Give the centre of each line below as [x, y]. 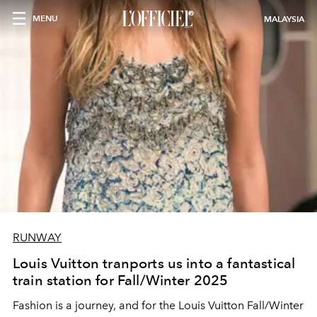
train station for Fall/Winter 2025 [121, 280]
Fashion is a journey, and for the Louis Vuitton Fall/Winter [158, 305]
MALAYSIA [284, 19]
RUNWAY [37, 237]
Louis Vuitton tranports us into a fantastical [154, 263]
